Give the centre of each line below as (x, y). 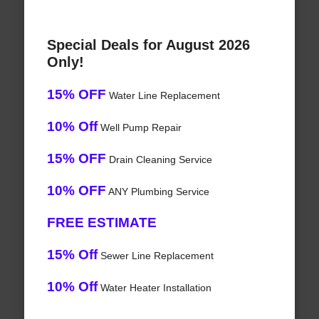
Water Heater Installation (154, 288)
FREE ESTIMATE (101, 223)
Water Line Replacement (163, 96)
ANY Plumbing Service (157, 192)
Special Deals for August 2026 (148, 45)
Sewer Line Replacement (155, 256)
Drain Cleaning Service (159, 160)
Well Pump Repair (139, 128)
